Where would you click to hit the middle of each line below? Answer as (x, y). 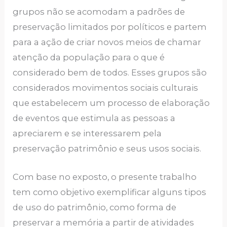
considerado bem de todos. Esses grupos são (110, 72)
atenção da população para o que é (89, 57)
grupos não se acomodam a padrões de (99, 11)
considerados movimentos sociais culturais (106, 87)
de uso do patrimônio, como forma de (95, 207)
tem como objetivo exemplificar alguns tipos (110, 192)
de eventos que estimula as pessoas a (94, 118)
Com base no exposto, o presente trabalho (105, 177)
